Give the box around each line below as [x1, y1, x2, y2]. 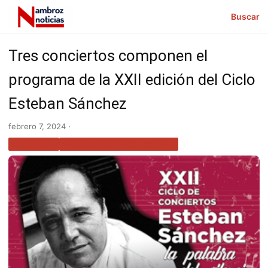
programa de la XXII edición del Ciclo [8, 70, 255, 89]
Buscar [231, 11, 260, 22]
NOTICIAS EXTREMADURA [65, 139, 172, 149]
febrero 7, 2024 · [8, 121, 71, 131]
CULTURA [14, 139, 53, 149]
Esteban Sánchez [8, 94, 127, 112]
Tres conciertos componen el [8, 46, 208, 65]
